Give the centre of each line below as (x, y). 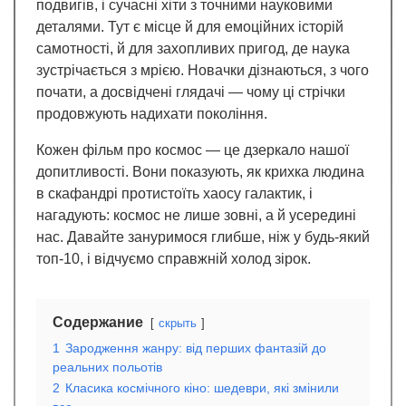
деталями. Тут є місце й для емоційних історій (190, 26)
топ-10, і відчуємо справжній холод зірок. (174, 258)
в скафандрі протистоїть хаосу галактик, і (174, 193)
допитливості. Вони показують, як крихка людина (200, 171)
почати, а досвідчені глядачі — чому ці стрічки (191, 92)
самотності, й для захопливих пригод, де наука (193, 48)
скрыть (178, 323)
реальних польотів (107, 367)
